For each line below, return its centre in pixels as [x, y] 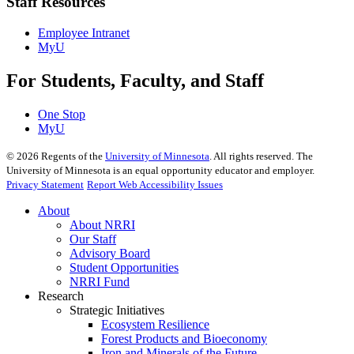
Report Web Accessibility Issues [155, 184]
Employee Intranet [84, 32]
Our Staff [93, 239]
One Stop [62, 114]
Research [61, 296]
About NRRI [102, 224]
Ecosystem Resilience [155, 324]
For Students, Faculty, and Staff [135, 80]
